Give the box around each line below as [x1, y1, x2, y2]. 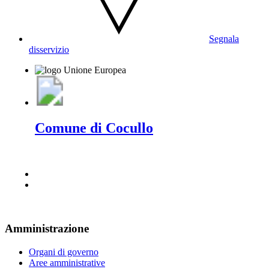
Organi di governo [29, 246, 98, 257]
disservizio [29, 44, 69, 55]
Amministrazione [5, 222, 89, 235]
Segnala [209, 34, 239, 44]
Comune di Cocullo [35, 120, 153, 136]
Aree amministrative [29, 257, 105, 268]
